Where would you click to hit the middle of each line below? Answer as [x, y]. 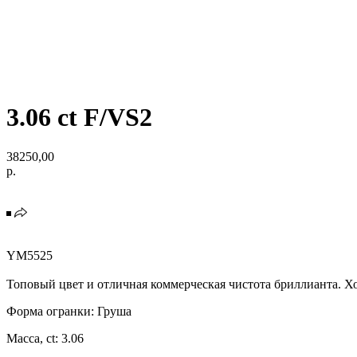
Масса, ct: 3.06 [45, 338]
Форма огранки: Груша [69, 311]
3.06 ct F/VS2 [79, 118]
